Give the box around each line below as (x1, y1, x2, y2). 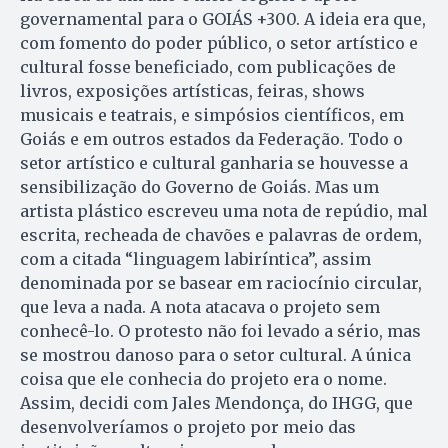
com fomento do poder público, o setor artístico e (20, 32, 418, 53)
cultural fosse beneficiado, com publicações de (20, 56, 396, 77)
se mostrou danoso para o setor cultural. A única (20, 344, 411, 365)
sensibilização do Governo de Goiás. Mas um (20, 176, 379, 197)
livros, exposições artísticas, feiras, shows (20, 80, 365, 101)
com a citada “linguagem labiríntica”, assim (20, 248, 371, 269)
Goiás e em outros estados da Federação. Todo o (20, 128, 403, 149)
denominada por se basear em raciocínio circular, (20, 272, 422, 293)
